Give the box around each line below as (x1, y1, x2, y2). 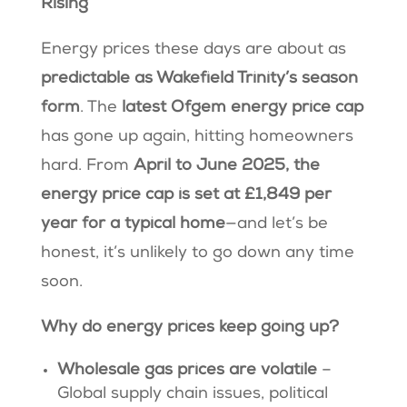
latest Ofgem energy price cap (121, 100, 363, 117)
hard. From (40, 158, 134, 175)
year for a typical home (40, 216, 225, 233)
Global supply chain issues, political (56, 386, 328, 403)
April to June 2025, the (133, 158, 320, 175)
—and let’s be (224, 216, 328, 233)
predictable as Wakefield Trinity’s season (40, 71, 358, 88)
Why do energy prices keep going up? (40, 320, 343, 337)
